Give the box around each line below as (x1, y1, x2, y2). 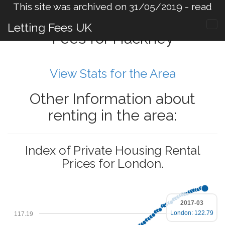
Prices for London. (61, 156, 164, 171)
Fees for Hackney (51, 30, 174, 47)
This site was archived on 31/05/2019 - (13, 1, 191, 13)
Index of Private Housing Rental (25, 143, 200, 158)
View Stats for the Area (49, 66, 176, 81)
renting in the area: (48, 106, 177, 124)
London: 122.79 (170, 209, 213, 216)
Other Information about (30, 90, 195, 107)
